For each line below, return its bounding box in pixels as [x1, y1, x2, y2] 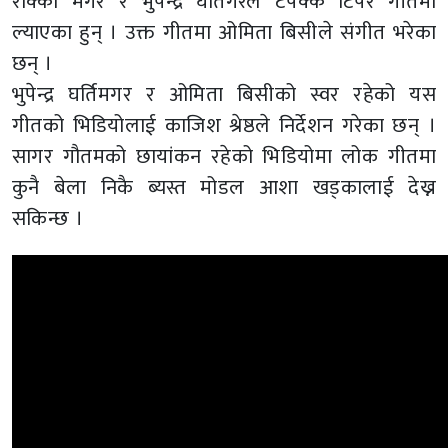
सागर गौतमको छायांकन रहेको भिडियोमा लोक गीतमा [12, 139, 436, 175]
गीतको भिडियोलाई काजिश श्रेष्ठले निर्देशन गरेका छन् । [12, 108, 436, 144]
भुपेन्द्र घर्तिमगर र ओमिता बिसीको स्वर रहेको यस [12, 77, 436, 113]
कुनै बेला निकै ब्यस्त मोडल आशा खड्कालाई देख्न [12, 170, 436, 206]
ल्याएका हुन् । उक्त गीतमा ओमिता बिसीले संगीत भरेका [12, 15, 436, 51]
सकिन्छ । [12, 201, 84, 237]
